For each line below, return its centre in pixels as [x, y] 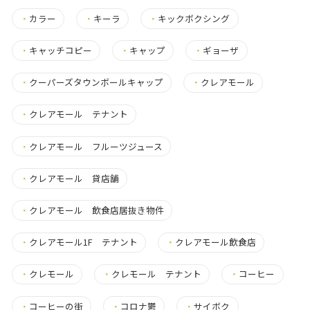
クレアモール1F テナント [83, 242]
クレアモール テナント [78, 114]
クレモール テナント [157, 274]
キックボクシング [194, 18]
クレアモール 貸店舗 [74, 178]
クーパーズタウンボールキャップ [96, 82]
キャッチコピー [60, 51]
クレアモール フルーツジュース [95, 146]
